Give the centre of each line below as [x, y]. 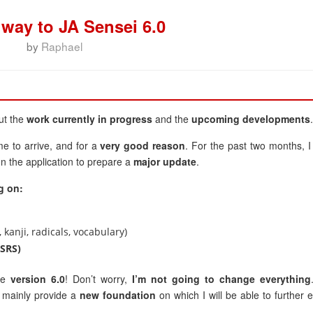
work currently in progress [89, 119]
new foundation [117, 295]
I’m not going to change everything [221, 279]
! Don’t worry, [99, 279]
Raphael [61, 46]
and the [172, 119]
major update [165, 161]
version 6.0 [38, 279]
